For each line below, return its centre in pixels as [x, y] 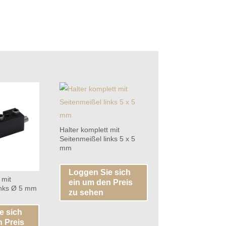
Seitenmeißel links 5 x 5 [97, 139]
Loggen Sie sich [99, 172]
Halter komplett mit [89, 130]
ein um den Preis [100, 182]
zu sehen [86, 192]
